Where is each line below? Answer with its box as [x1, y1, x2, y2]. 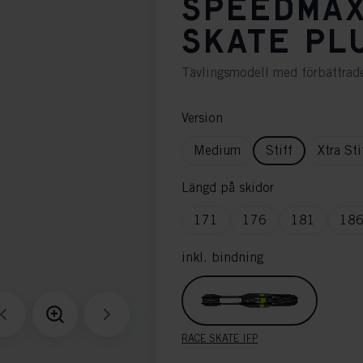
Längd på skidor [181, 180, 274, 195]
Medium [194, 143, 241, 158]
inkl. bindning [181, 250, 263, 265]
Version [181, 110, 223, 126]
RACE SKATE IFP [181, 332, 258, 344]
